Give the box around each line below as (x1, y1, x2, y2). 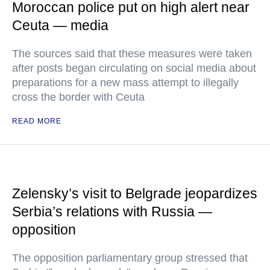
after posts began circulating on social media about (12, 62, 256, 74)
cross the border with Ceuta (12, 91, 145, 103)
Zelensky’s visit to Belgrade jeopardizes (12, 186, 257, 201)
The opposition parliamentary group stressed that (12, 252, 248, 264)
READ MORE (12, 117, 61, 125)
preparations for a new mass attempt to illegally (12, 77, 239, 89)
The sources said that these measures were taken (12, 48, 252, 60)
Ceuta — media (12, 17, 108, 33)
